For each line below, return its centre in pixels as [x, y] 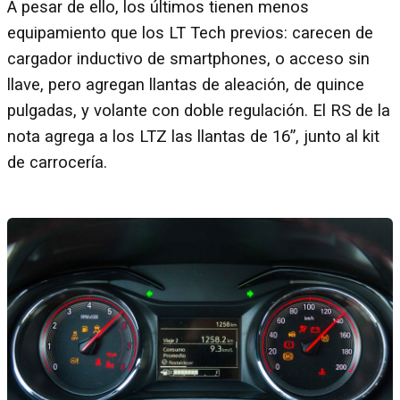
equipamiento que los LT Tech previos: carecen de [190, 33]
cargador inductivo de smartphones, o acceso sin [188, 58]
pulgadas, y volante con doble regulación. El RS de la [199, 110]
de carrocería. [57, 162]
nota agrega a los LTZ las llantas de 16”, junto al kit [193, 136]
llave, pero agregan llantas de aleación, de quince [186, 84]
